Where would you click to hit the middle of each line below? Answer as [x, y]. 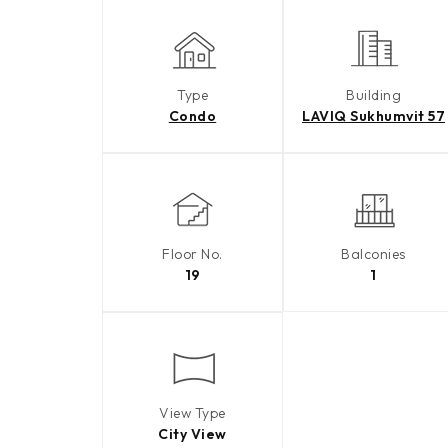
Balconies [373, 254]
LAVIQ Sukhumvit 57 [373, 116]
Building [373, 95]
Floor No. [192, 254]
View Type [192, 413]
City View [192, 434]
